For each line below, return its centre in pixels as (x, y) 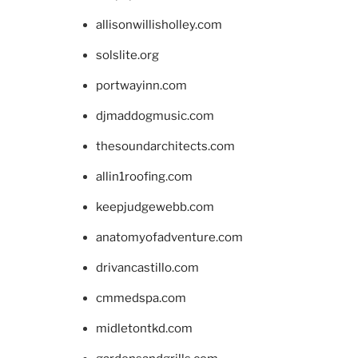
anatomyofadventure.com (169, 237)
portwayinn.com (141, 85)
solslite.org (127, 55)
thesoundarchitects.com (165, 146)
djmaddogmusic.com (155, 115)
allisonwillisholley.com (159, 24)
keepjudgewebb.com (155, 207)
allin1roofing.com (144, 176)
